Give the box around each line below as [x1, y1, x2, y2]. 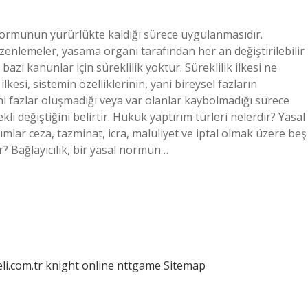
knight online [45, 258, 114, 273]
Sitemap [164, 258, 206, 273]
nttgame [117, 258, 161, 273]
